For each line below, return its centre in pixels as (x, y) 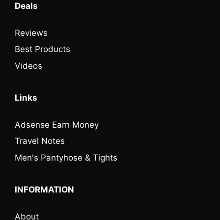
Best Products (42, 49)
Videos (28, 66)
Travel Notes (40, 141)
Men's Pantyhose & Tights (66, 157)
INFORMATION (44, 189)
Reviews (31, 33)
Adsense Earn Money (57, 124)
